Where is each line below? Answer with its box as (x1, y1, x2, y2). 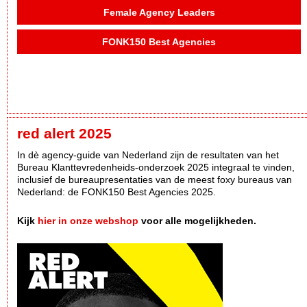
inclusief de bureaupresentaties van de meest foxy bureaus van (17, 174, 292, 186)
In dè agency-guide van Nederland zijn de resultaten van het (17, 149, 279, 161)
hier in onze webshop (38, 215, 138, 227)
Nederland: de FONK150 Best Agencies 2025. (17, 186, 219, 198)
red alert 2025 (17, 125, 112, 142)
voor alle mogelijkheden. (138, 215, 256, 227)
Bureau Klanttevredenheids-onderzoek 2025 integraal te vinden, (17, 162, 295, 173)
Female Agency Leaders (103, 7, 215, 19)
